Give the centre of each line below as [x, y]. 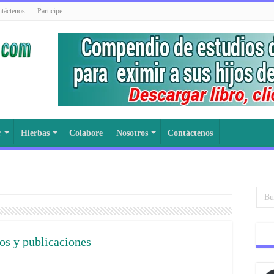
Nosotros [132, 133]
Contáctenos [190, 133]
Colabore [86, 133]
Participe [50, 11]
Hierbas [35, 133]
